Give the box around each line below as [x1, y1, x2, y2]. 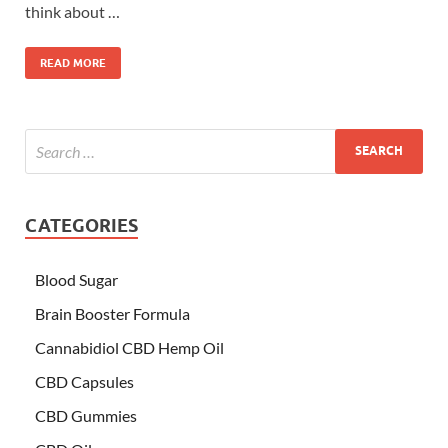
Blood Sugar [35, 269, 118, 289]
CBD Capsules [35, 371, 134, 391]
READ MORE [40, 55, 106, 70]
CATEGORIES [25, 214, 138, 236]
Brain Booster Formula [35, 303, 190, 323]
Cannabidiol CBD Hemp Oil [35, 337, 224, 357]
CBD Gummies [35, 405, 137, 425]
